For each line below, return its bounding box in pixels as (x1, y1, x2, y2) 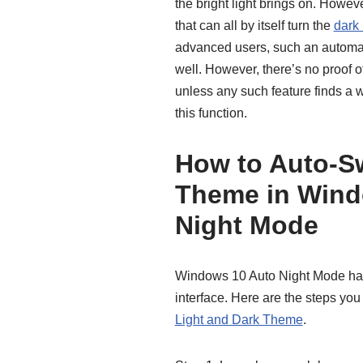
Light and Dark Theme (174, 313, 303, 327)
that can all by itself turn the (174, 19, 334, 32)
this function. (174, 106, 247, 120)
